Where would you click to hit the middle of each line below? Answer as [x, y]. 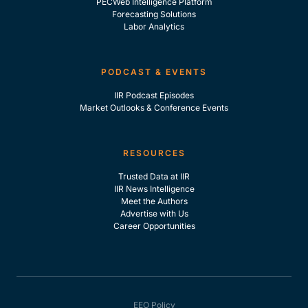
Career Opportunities [154, 226]
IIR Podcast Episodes [154, 96]
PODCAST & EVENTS [154, 72]
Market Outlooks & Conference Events [154, 108]
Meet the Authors [154, 201]
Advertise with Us [154, 214]
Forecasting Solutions [154, 14]
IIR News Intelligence [154, 189]
